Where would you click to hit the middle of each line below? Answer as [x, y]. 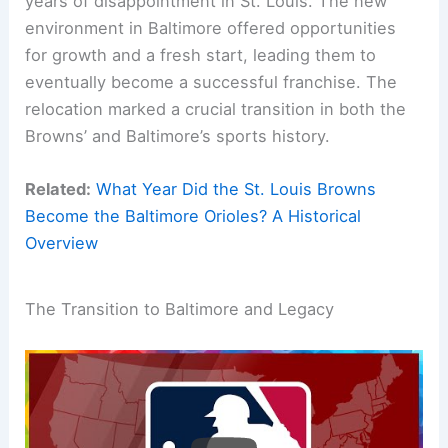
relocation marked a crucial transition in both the [216, 108]
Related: [58, 188]
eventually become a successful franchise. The [211, 81]
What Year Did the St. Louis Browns [236, 188]
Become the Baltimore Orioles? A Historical [193, 215]
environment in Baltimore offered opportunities [211, 27]
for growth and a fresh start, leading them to [201, 54]
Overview [62, 242]
